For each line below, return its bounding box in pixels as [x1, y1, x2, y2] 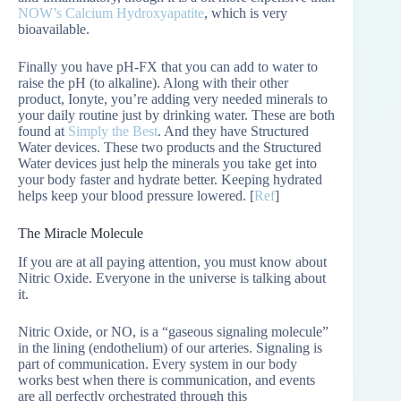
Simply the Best [68, 123, 158, 139]
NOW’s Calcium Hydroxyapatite [18, 4, 204, 21]
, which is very [204, 4, 287, 21]
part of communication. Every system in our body [18, 356, 297, 372]
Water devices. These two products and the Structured [18, 139, 321, 155]
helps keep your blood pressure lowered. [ [18, 187, 254, 203]
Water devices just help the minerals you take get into [18, 155, 317, 171]
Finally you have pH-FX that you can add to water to [18, 58, 318, 74]
